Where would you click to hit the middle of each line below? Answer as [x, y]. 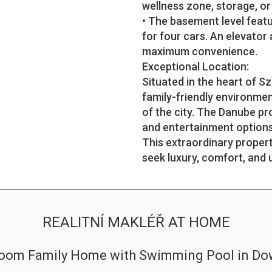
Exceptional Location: [195, 66]
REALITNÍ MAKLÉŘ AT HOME [136, 222]
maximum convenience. [200, 51]
